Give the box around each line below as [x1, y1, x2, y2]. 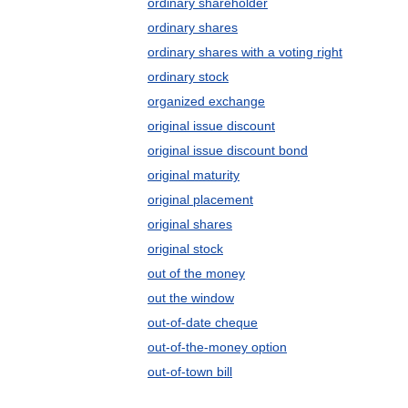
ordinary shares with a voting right [148, 45, 342, 59]
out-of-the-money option [148, 340, 287, 354]
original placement [148, 192, 253, 207]
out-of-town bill [148, 364, 232, 379]
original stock [148, 241, 223, 256]
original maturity [148, 168, 240, 182]
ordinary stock [148, 69, 229, 84]
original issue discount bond [148, 143, 308, 158]
